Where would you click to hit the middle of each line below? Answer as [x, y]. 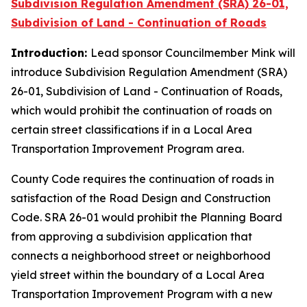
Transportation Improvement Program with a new [142, 294]
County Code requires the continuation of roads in [143, 179]
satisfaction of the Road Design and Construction [141, 198]
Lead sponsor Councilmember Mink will [193, 53]
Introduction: [51, 53]
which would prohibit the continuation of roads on [142, 110]
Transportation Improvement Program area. [127, 149]
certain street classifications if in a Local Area [132, 130]
